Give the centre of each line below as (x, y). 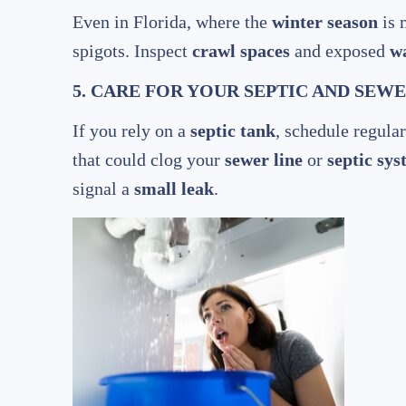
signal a (103, 189)
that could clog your (149, 160)
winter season (325, 22)
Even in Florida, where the (172, 22)
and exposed (340, 51)
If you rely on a (131, 131)
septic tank (233, 131)
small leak (174, 189)
